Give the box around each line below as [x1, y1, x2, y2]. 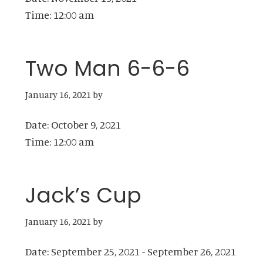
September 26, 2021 [147, 245, 236, 258]
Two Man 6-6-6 [25, 53, 190, 84]
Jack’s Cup [25, 180, 141, 211]
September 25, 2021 [50, 245, 140, 258]
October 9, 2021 [50, 118, 121, 131]
